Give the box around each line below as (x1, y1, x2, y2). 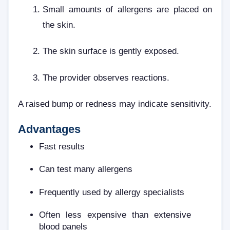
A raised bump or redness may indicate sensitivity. (18, 99, 212, 109)
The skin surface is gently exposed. (43, 46, 179, 56)
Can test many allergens (39, 164, 133, 174)
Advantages (18, 123, 81, 136)
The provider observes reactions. (43, 72, 169, 82)
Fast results (39, 141, 85, 151)
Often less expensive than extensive (39, 210, 191, 220)
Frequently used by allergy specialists (39, 187, 185, 197)
